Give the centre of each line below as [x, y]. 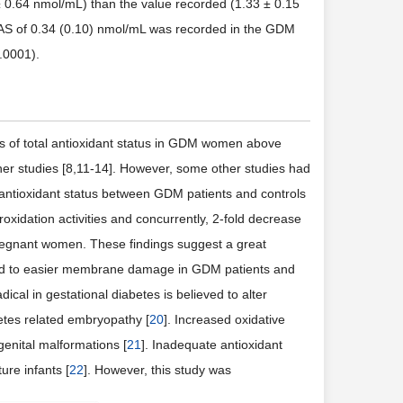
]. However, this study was [157, 370]
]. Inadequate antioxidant [212, 345]
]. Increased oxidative [224, 319]
